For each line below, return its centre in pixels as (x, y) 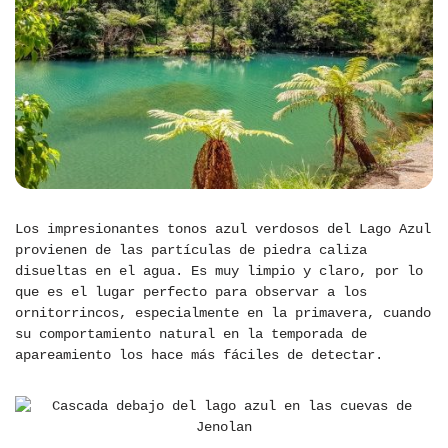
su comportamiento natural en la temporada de (191, 333)
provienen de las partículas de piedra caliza (191, 249)
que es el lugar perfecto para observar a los (191, 291)
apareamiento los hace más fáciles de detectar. (199, 354)
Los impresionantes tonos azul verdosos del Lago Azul (223, 228)
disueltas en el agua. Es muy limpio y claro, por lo (219, 270)
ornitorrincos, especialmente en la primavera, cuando (223, 312)
